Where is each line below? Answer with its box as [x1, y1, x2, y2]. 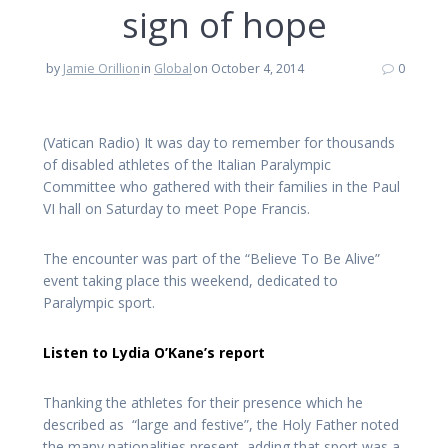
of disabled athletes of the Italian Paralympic [43, 155, 331, 175]
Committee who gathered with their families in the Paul [43, 177, 400, 197]
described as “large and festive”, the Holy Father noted [43, 415, 399, 435]
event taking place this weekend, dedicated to [43, 271, 338, 291]
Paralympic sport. [43, 293, 155, 313]
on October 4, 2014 [193, 60, 305, 78]
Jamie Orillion [62, 60, 140, 78]
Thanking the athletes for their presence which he [43, 393, 363, 413]
